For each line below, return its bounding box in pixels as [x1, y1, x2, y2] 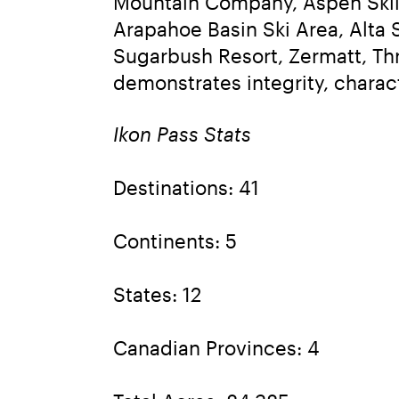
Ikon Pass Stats [113, 121, 251, 145]
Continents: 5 [113, 228, 237, 252]
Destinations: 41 [113, 175, 259, 199]
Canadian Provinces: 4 [113, 335, 320, 359]
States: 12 [113, 281, 201, 305]
